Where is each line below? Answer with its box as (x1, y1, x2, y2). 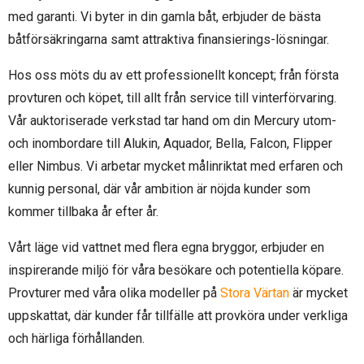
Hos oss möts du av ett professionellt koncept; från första (8, 67, 339, 83)
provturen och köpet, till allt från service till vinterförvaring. (8, 90, 336, 106)
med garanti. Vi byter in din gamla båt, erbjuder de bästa (8, 9, 321, 24)
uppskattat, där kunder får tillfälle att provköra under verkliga (8, 308, 348, 323)
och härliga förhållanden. (8, 331, 145, 346)
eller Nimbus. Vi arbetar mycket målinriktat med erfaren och (8, 158, 343, 174)
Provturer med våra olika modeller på (8, 285, 220, 301)
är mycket (289, 285, 348, 301)
